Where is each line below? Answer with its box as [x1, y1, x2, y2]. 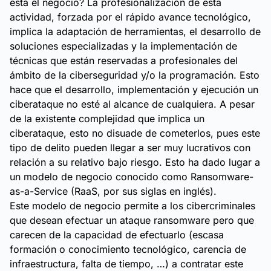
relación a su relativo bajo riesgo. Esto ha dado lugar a [10, 156, 260, 168]
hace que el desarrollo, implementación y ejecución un [10, 83, 258, 96]
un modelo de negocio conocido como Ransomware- [10, 171, 253, 183]
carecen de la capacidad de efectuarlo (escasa [10, 229, 224, 241]
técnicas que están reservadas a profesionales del [10, 54, 238, 67]
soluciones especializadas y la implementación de [10, 40, 237, 52]
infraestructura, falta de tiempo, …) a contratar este [10, 258, 243, 270]
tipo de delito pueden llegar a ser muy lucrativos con [10, 142, 250, 154]
